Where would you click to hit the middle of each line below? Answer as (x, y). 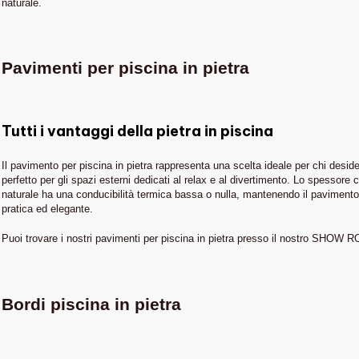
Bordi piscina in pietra (91, 304)
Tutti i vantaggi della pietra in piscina (137, 131)
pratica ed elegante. (47, 208)
